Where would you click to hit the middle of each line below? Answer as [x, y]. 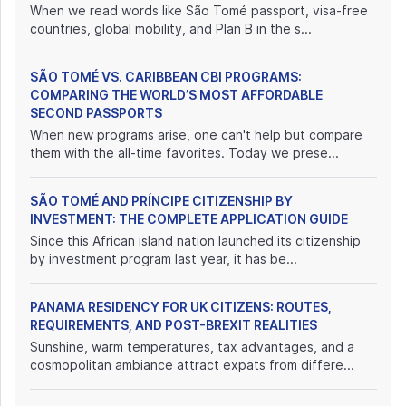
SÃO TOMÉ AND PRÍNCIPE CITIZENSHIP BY [161, 201]
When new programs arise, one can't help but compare [196, 135]
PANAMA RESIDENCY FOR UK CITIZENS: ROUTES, [181, 307]
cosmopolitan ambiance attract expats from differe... [192, 365]
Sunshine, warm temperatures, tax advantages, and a [192, 347]
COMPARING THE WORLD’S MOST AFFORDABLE [176, 95]
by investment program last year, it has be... [164, 259]
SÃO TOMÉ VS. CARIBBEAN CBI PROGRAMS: [166, 77]
